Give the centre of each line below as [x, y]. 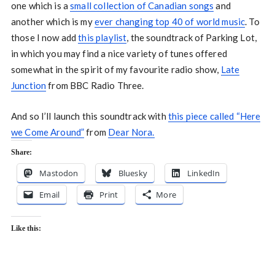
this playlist [103, 37]
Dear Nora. [131, 132]
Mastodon [59, 173]
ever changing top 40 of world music [170, 21]
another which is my [52, 21]
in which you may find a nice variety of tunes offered [119, 53]
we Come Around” [48, 132]
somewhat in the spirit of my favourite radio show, [116, 69]
